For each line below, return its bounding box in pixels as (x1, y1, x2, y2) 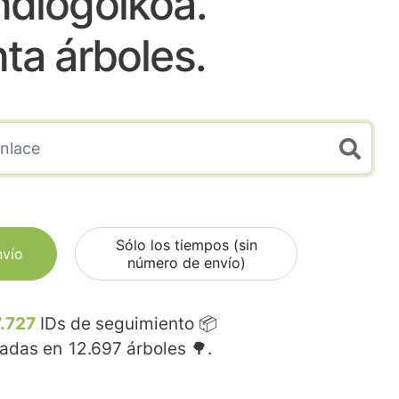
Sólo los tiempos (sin (115, 236, 257, 255)
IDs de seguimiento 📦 (36, 313, 217, 335)
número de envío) (126, 254, 246, 273)
